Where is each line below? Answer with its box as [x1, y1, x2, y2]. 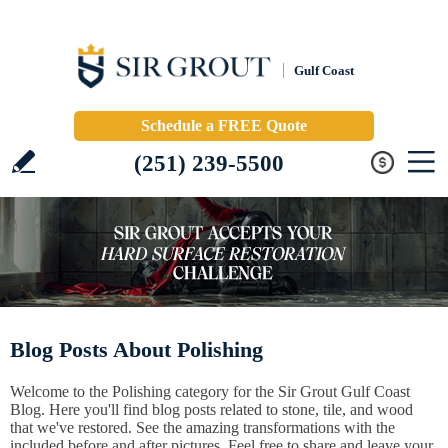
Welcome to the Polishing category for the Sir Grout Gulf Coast [10, 383, 410, 400]
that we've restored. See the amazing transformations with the [10, 419, 395, 436]
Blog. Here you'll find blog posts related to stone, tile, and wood [10, 401, 413, 418]
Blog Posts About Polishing [10, 337, 263, 362]
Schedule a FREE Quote [141, 117, 307, 134]
